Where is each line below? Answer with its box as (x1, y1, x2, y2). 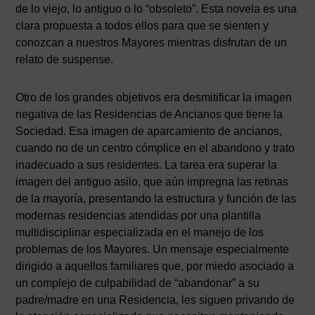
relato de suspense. (15, 53, 114, 65)
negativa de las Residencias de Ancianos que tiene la (15, 108, 283, 120)
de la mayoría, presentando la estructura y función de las (15, 193, 297, 205)
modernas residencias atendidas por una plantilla (15, 210, 262, 221)
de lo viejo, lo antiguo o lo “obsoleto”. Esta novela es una (15, 3, 297, 15)
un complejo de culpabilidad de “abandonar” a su (15, 277, 260, 289)
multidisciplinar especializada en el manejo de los (15, 226, 264, 238)
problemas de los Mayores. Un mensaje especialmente (15, 243, 290, 255)
